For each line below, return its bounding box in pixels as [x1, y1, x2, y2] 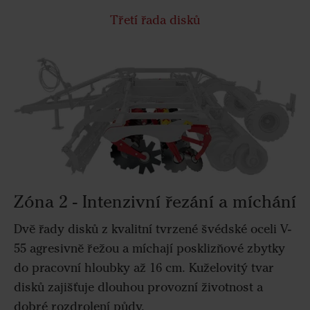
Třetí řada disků [109, 12, 200, 28]
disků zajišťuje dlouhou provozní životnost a [14, 280, 263, 295]
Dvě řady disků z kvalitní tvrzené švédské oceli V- [14, 221, 291, 237]
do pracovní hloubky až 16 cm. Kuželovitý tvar [14, 260, 274, 276]
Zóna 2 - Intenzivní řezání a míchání [14, 190, 296, 212]
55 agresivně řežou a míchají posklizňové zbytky [14, 241, 285, 257]
